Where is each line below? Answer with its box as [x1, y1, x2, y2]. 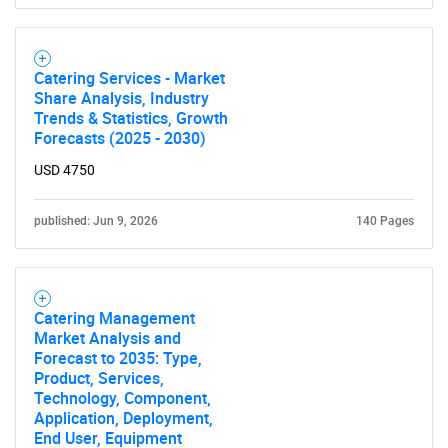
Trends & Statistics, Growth [34, 107, 228, 129]
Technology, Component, [34, 387, 211, 409]
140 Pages [356, 214, 414, 228]
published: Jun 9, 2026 [34, 214, 158, 228]
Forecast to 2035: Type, [34, 347, 202, 369]
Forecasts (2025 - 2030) [34, 127, 206, 149]
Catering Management [34, 307, 195, 329]
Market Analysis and [34, 327, 181, 349]
